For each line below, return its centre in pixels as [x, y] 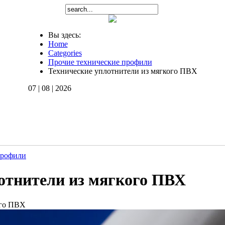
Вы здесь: [66, 35]
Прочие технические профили [100, 62]
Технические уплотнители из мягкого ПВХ [123, 71]
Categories [65, 53]
